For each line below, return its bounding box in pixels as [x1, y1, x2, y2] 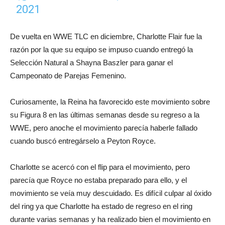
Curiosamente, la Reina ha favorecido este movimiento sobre [10, 97, 210, 106]
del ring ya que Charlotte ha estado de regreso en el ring [10, 201, 192, 210]
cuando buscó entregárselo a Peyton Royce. [10, 136, 156, 145]
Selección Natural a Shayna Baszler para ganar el [10, 58, 173, 67]
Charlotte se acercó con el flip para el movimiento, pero [10, 162, 190, 171]
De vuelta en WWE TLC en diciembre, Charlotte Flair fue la [10, 32, 202, 41]
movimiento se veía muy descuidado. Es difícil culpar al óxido [10, 188, 211, 197]
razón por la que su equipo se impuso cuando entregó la [10, 45, 193, 54]
